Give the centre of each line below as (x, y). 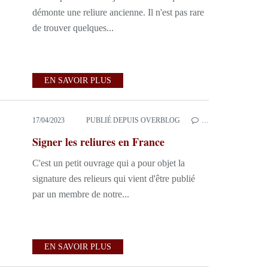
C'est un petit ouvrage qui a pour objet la (109, 163)
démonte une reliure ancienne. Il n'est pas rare (118, 12)
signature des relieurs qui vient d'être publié (114, 179)
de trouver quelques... (73, 28)
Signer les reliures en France (98, 142)
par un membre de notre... (81, 194)
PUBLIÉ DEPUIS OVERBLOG (133, 120)
